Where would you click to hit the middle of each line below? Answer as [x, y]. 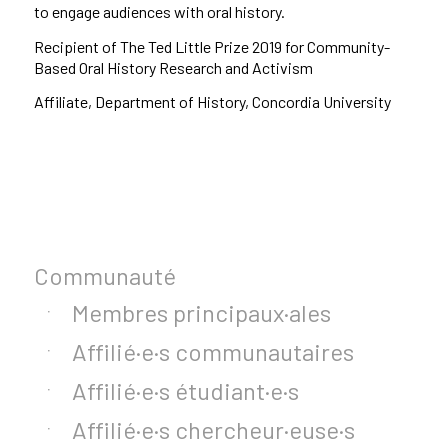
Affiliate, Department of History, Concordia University [212, 102]
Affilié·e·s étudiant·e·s [185, 390]
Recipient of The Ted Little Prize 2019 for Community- [211, 46]
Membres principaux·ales [201, 312]
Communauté [104, 275]
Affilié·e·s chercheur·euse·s [213, 429]
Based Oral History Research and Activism [173, 67]
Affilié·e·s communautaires [212, 351]
